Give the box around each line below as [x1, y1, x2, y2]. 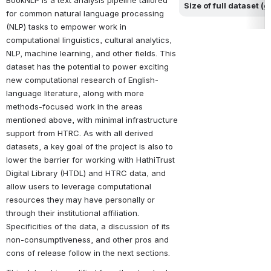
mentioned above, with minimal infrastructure [6, 115, 178, 125]
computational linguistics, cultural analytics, [6, 35, 172, 45]
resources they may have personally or [6, 195, 155, 205]
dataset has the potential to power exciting [6, 62, 169, 72]
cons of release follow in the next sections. [6, 248, 170, 258]
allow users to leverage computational [6, 181, 151, 192]
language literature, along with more [6, 88, 144, 99]
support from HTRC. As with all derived [6, 128, 153, 139]
